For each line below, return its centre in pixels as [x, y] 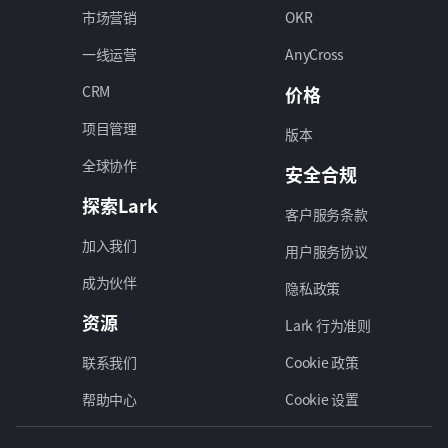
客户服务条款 [326, 214]
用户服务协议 [326, 251]
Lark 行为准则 [328, 325]
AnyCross [314, 54]
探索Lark [120, 205]
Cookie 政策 [322, 362]
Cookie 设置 [322, 399]
